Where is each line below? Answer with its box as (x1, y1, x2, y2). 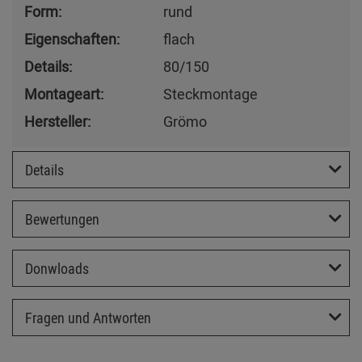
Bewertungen (25, 208, 99, 229)
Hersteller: (24, 112, 90, 132)
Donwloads (25, 258, 89, 278)
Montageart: (24, 84, 103, 104)
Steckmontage (163, 84, 258, 104)
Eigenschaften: (24, 29, 120, 49)
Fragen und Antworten (25, 307, 151, 327)
